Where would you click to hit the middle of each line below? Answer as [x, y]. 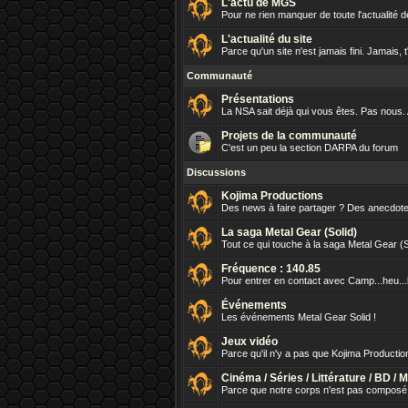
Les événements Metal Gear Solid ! [299, 317]
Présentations [258, 99]
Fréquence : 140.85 [271, 269]
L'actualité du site [267, 39]
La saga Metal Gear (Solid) [289, 232]
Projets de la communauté [289, 136]
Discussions [216, 172]
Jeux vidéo [250, 342]
